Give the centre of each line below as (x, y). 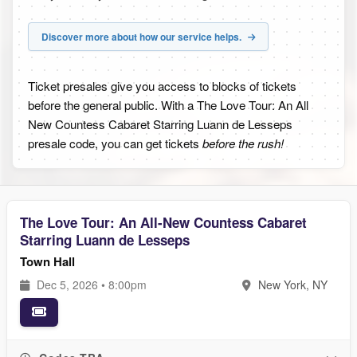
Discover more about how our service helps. (143, 37)
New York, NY (291, 284)
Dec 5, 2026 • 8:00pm (90, 284)
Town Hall (47, 261)
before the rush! (243, 143)
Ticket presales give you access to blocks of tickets (162, 86)
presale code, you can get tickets (115, 143)
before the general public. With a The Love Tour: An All (168, 105)
